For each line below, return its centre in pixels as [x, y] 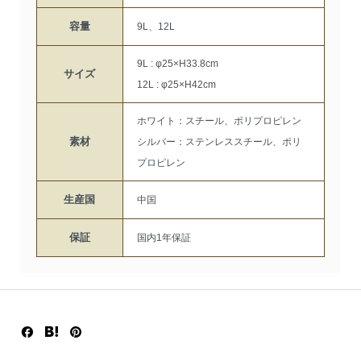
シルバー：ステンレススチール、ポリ [219, 142]
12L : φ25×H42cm [176, 85]
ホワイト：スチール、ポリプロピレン [219, 121]
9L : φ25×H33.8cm [177, 64]
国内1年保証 [164, 238]
